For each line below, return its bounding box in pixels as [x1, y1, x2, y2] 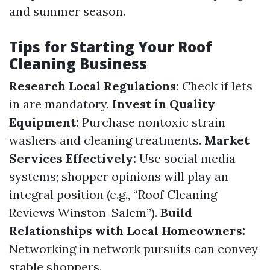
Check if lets [179, 78, 253, 93]
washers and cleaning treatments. [9, 133, 204, 148]
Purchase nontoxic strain [79, 115, 225, 130]
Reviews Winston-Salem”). [9, 205, 160, 220]
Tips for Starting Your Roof [9, 37, 212, 57]
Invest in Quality [112, 96, 215, 111]
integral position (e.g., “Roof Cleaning [9, 187, 217, 202]
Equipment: [9, 115, 79, 130]
